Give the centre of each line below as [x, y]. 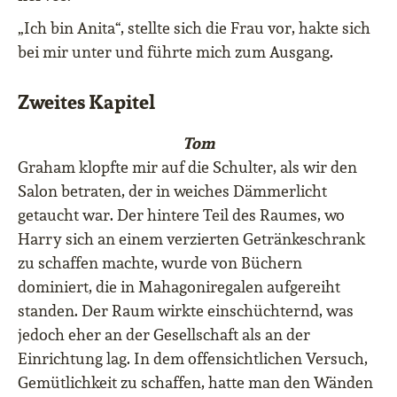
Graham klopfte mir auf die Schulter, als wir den [187, 167]
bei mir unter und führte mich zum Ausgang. [175, 52]
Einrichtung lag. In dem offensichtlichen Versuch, [193, 359]
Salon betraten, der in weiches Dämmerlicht [172, 191]
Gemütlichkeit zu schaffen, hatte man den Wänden [195, 383]
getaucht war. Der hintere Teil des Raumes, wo [181, 215]
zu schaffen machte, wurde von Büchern [160, 263]
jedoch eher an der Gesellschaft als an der [164, 335]
